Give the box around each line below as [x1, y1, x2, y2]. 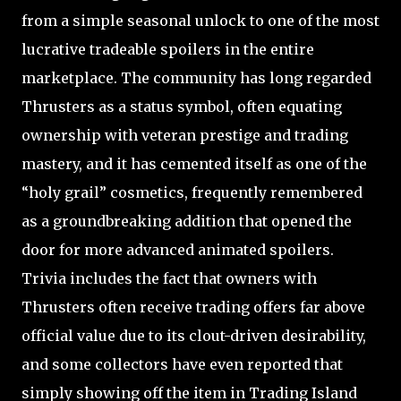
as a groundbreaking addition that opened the [21, 211, 352, 230]
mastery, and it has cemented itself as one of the [21, 154, 367, 173]
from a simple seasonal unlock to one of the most [21, 11, 380, 30]
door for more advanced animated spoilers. [21, 240, 334, 259]
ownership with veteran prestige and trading [21, 125, 348, 144]
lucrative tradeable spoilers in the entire [21, 39, 314, 58]
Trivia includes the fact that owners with [21, 269, 317, 287]
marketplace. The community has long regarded [21, 68, 371, 87]
